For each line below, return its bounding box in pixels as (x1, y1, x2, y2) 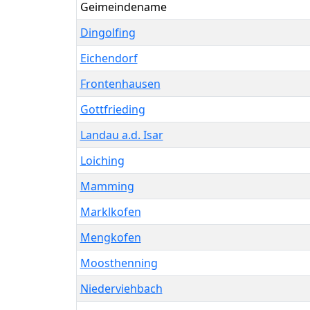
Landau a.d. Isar (80, 127, 163, 143)
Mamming (80, 178, 134, 194)
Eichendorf (80, 50, 138, 66)
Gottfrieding (80, 101, 145, 117)
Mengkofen (80, 229, 141, 245)
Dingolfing (80, 24, 136, 40)
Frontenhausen (80, 75, 161, 91)
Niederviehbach (80, 280, 163, 296)
